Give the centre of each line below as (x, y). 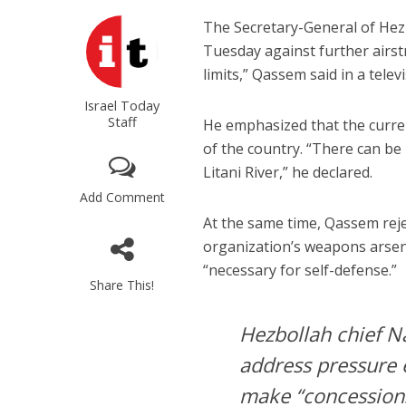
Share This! (122, 285)
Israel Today (122, 106)
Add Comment (122, 198)
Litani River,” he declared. (288, 173)
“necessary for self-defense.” (300, 271)
